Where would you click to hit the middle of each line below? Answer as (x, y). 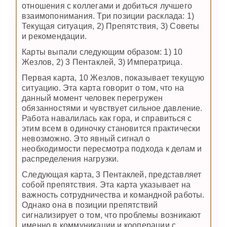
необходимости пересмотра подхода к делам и (112, 149)
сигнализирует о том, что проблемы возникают (111, 215)
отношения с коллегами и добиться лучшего (107, 6)
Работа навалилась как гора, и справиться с (107, 119)
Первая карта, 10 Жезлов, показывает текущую (113, 78)
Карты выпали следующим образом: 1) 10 (102, 52)
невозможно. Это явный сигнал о (86, 139)
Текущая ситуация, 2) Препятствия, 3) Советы (111, 26)
